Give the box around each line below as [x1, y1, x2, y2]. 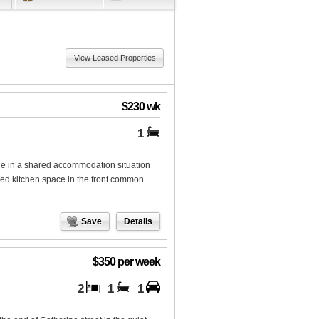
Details [124, 216, 152, 227]
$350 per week [93, 256, 160, 268]
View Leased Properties [73, 53, 156, 63]
